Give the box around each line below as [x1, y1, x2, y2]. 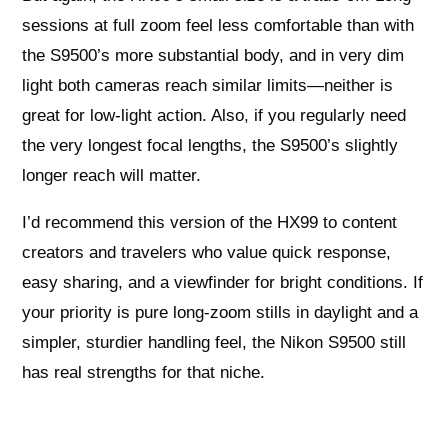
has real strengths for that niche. [22, 363, 266, 383]
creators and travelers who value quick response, [22, 243, 392, 263]
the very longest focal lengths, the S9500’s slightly [22, 136, 399, 156]
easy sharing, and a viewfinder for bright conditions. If [22, 273, 424, 293]
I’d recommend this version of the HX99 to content [22, 213, 398, 233]
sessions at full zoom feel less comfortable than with [22, 16, 415, 36]
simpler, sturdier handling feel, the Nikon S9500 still [22, 333, 407, 353]
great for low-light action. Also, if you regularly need [22, 106, 407, 126]
